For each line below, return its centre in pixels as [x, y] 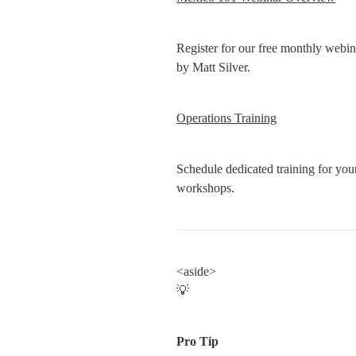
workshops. [205, 188]
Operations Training [226, 118]
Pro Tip [197, 341]
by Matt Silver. [213, 67]
